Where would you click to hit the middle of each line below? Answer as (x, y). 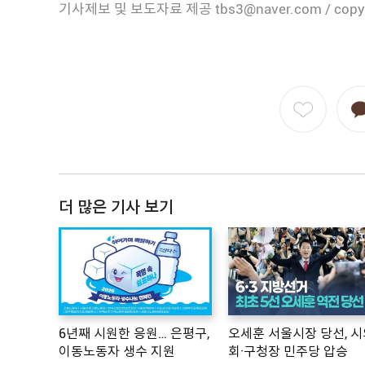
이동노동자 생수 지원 (117, 352)
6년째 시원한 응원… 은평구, (134, 334)
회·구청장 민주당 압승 (288, 352)
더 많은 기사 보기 (116, 207)
